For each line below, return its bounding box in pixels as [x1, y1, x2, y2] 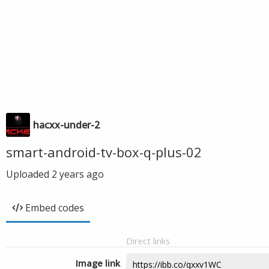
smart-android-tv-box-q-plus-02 [6, 143, 202, 161]
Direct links [126, 235, 170, 247]
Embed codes [25, 201, 84, 214]
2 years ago [52, 168, 104, 181]
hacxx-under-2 [33, 118, 100, 131]
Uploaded [6, 168, 52, 181]
